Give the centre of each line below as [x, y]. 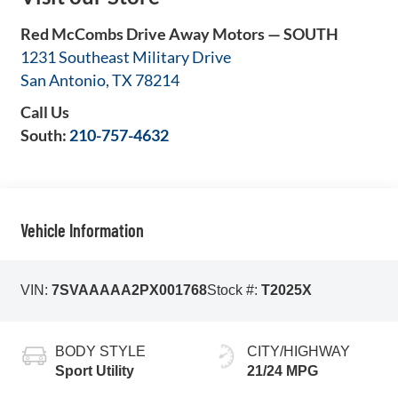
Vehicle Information [82, 231]
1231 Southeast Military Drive [125, 56]
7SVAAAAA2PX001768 [129, 291]
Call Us [44, 111]
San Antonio [63, 80]
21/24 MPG [283, 370]
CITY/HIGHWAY [298, 351]
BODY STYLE [100, 351]
